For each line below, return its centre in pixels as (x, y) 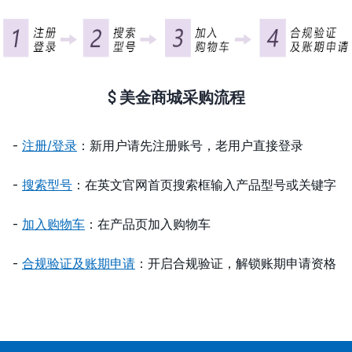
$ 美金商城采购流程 (176, 96)
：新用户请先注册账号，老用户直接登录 (190, 145)
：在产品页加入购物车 (148, 224)
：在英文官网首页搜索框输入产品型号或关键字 (204, 184)
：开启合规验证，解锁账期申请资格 (236, 263)
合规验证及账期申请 (79, 263)
